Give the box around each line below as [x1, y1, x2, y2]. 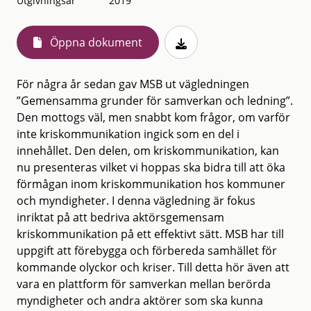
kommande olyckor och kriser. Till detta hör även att [17, 259, 289, 275]
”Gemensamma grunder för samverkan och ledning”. [17, 92, 293, 108]
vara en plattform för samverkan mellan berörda [17, 276, 271, 292]
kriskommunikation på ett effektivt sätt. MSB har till [17, 226, 284, 242]
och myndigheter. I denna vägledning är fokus [17, 192, 255, 208]
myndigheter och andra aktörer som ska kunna [17, 292, 263, 308]
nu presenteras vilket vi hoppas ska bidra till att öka [17, 159, 285, 175]
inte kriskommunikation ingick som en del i [17, 126, 239, 142]
